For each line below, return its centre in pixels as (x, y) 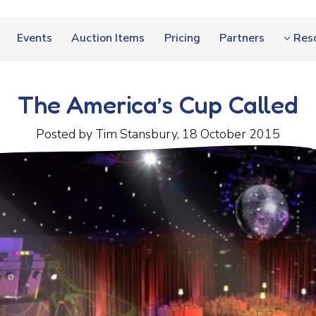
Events (34, 38)
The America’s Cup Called (158, 104)
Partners (242, 38)
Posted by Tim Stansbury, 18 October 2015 (158, 134)
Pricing (182, 38)
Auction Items (108, 38)
